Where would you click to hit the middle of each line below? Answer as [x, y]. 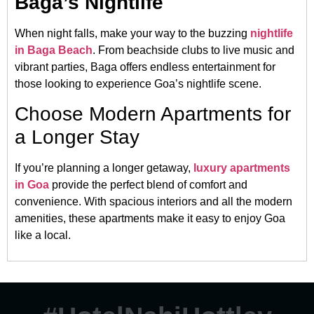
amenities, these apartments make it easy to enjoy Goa [150, 218]
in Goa [32, 184]
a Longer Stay [77, 137]
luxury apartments [242, 168]
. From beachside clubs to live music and [193, 50]
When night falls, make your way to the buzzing [132, 33]
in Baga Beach [54, 50]
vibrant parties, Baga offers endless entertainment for [145, 67]
